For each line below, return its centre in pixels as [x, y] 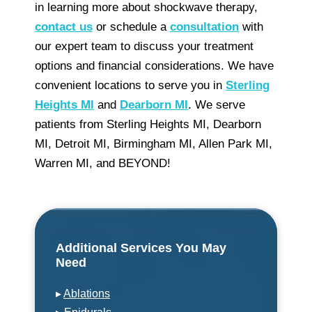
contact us [64, 26]
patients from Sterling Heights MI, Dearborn [148, 124]
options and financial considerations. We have [154, 65]
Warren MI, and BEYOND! [103, 163]
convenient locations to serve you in [130, 85]
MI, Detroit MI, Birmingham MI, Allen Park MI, [154, 143]
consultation [204, 26]
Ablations [87, 293]
